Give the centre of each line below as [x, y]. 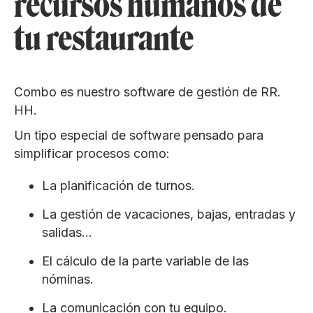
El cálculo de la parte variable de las [145, 261]
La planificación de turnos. [118, 185]
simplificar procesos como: [92, 153]
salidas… [67, 232]
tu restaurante [104, 38]
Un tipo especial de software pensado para [139, 135]
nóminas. [68, 279]
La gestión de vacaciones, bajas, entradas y [169, 214]
